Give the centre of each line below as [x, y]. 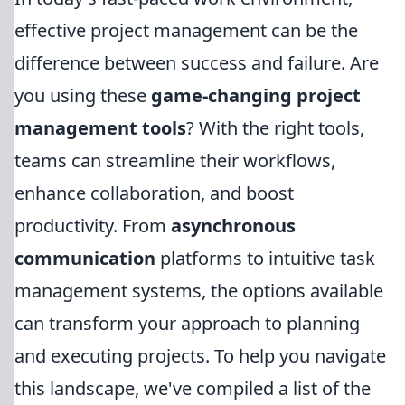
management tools [100, 128]
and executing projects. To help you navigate [200, 356]
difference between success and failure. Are [197, 63]
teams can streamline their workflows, [175, 160]
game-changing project [256, 95]
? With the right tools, [275, 128]
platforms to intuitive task [265, 258]
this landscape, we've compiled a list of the [193, 388]
